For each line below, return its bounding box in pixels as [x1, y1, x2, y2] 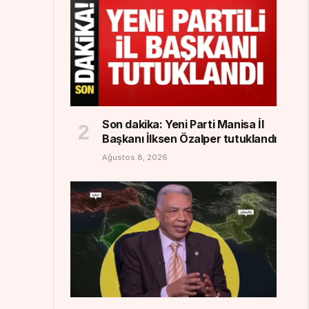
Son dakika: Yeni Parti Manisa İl [102, 117, 264, 131]
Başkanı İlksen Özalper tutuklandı [102, 131, 277, 146]
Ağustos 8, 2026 [102, 152, 168, 162]
